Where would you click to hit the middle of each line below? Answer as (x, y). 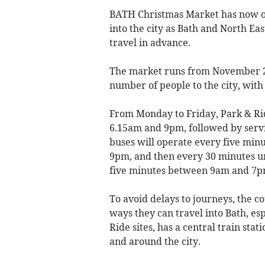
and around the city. (155, 241)
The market (135, 71)
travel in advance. (150, 42)
